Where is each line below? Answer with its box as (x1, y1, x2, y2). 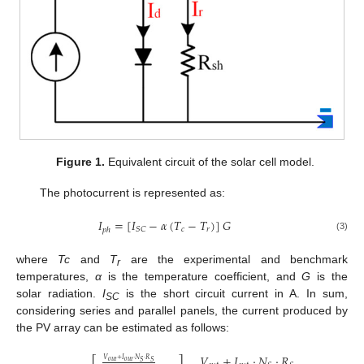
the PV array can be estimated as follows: (16, 321, 229, 335)
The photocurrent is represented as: (39, 186, 225, 200)
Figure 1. (56, 154, 106, 168)
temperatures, (16, 270, 95, 284)
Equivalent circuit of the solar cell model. (105, 154, 315, 168)
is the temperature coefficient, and (101, 270, 302, 284)
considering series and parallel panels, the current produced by (16, 304, 348, 318)
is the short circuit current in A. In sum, (119, 287, 349, 301)
